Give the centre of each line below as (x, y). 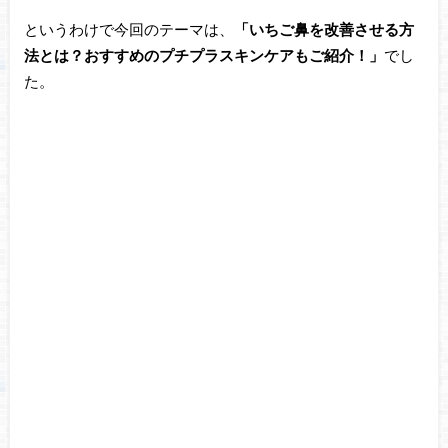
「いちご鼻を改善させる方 (323, 29)
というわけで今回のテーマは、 (128, 29)
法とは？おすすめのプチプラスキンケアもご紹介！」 (203, 55)
